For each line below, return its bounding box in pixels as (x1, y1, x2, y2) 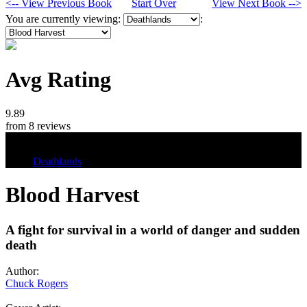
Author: (5, 265, 39, 278)
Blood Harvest (5, 182, 140, 208)
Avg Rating (5, 67, 111, 93)
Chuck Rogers (5, 278, 68, 290)
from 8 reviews (5, 119, 71, 132)
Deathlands (33, 155, 82, 167)
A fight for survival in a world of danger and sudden (5, 222, 300, 237)
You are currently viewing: (5, 12, 123, 25)
